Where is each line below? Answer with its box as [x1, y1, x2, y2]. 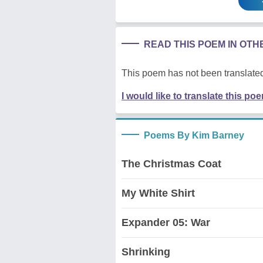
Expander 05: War [122, 216, 210, 228]
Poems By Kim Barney [144, 130, 244, 140]
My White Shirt [122, 187, 195, 199]
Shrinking [122, 245, 170, 258]
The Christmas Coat [122, 157, 221, 170]
